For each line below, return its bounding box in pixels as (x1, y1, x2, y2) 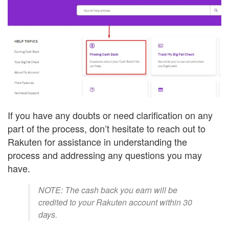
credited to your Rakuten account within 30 (38, 196, 192, 209)
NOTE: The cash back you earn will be (38, 184, 177, 196)
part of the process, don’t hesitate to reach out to (8, 122, 205, 135)
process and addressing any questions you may (8, 148, 202, 162)
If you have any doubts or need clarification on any (8, 108, 213, 122)
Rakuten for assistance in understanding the (8, 135, 187, 149)
